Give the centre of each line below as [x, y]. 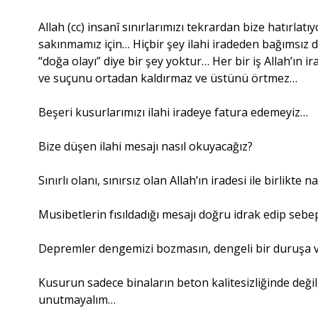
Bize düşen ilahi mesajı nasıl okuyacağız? [146, 146]
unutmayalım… [77, 299]
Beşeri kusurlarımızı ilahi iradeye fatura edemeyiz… [174, 112]
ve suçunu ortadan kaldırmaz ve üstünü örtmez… [168, 78]
